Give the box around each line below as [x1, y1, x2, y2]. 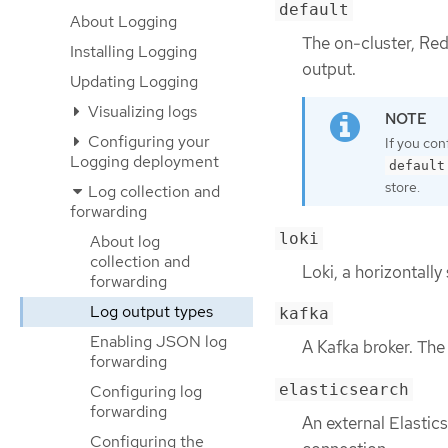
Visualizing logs [84, 101, 197, 122]
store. [385, 178, 420, 197]
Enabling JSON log [90, 331, 227, 352]
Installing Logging [70, 41, 197, 62]
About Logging [70, 11, 177, 32]
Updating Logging [70, 71, 198, 92]
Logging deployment [70, 151, 219, 172]
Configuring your [84, 131, 210, 152]
